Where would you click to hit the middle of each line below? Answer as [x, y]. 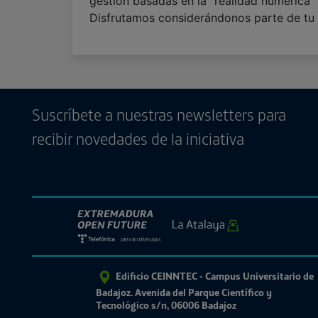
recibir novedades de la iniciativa [138, 139]
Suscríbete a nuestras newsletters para [159, 115]
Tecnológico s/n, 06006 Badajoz [166, 305]
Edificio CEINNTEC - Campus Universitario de [215, 276]
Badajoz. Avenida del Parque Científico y [184, 292]
